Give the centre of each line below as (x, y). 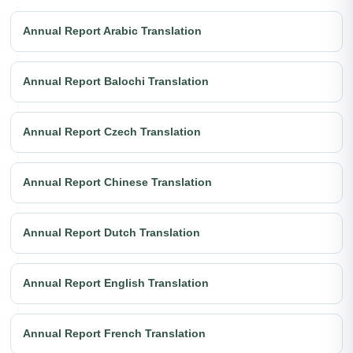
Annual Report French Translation (114, 334)
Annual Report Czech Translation (112, 132)
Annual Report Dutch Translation (111, 233)
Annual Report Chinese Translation (117, 182)
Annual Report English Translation (116, 283)
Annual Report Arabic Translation (112, 31)
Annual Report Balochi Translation (116, 82)
